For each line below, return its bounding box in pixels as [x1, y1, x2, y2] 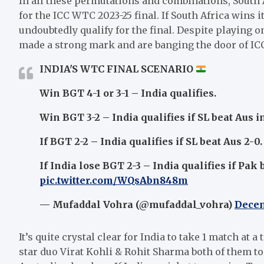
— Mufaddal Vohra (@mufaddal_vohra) [39, 198, 235, 210]
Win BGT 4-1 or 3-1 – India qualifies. [39, 87, 216, 99]
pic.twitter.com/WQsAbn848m [39, 174, 188, 186]
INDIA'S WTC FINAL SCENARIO [39, 62, 196, 75]
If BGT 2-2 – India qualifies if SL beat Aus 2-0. [39, 135, 262, 147]
